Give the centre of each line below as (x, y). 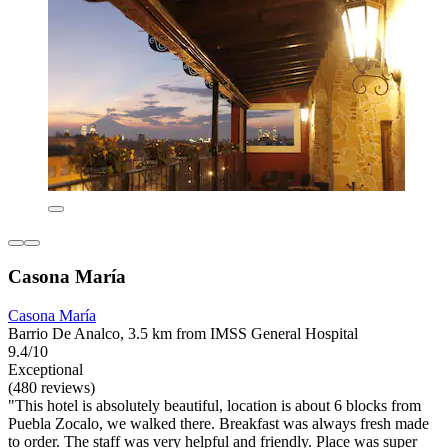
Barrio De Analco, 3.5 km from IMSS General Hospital (183, 333)
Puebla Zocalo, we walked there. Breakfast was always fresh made (218, 423)
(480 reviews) (51, 387)
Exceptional (45, 369)
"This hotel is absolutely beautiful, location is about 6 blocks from (214, 405)
